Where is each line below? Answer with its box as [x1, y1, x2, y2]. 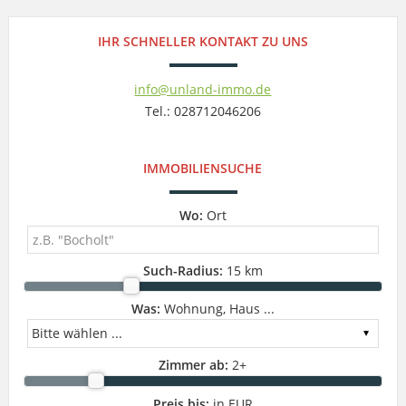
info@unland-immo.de [134, 80, 272, 98]
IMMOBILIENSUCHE [143, 159, 263, 177]
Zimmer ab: [159, 356, 229, 374]
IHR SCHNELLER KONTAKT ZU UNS [97, 32, 308, 50]
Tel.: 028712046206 [144, 101, 261, 120]
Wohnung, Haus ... [159, 300, 275, 318]
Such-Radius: [142, 261, 223, 279]
